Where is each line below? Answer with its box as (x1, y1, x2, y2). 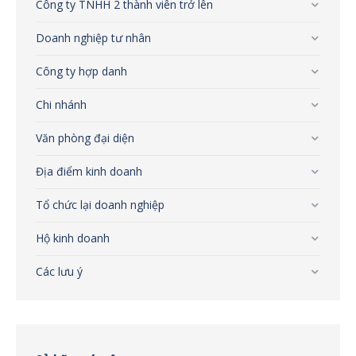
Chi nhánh (36, 97, 87, 112)
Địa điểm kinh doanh (36, 164, 142, 179)
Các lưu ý (36, 264, 83, 279)
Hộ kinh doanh (36, 230, 110, 246)
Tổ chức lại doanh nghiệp (36, 197, 164, 212)
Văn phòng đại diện (36, 130, 134, 145)
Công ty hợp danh (36, 64, 127, 79)
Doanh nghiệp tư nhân (36, 30, 151, 45)
